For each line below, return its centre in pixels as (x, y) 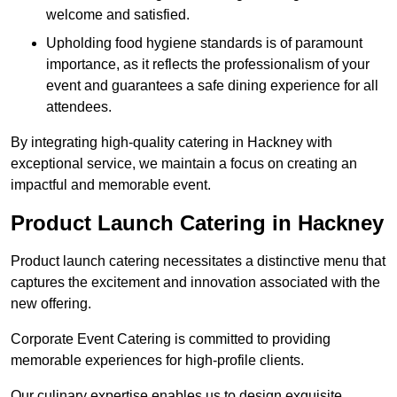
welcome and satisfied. (118, 15)
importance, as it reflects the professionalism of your (208, 65)
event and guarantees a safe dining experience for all (212, 86)
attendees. (79, 107)
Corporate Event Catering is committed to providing (171, 339)
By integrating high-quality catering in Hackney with (171, 143)
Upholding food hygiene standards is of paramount (204, 43)
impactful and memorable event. (111, 185)
